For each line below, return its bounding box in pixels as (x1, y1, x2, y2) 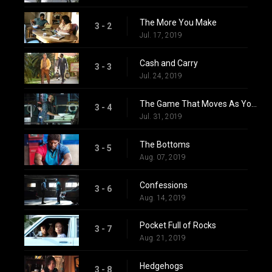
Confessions (140, 180, 188, 190)
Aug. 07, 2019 (140, 152, 186, 161)
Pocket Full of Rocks (140, 220, 216, 231)
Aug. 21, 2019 (140, 234, 186, 243)
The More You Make (140, 18, 217, 28)
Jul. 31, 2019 (140, 112, 182, 121)
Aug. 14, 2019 (140, 193, 186, 202)
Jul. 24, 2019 (140, 71, 182, 80)
